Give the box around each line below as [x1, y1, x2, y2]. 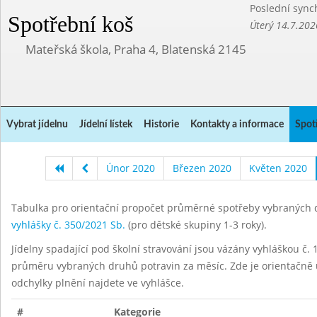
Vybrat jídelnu [6, 120, 68, 129]
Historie [144, 120, 179, 129]
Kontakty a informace [190, 120, 284, 129]
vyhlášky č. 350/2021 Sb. [11, 218, 125, 231]
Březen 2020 [173, 161, 231, 175]
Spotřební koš [8, 11, 133, 37]
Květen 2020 [249, 161, 307, 175]
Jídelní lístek [79, 120, 132, 129]
